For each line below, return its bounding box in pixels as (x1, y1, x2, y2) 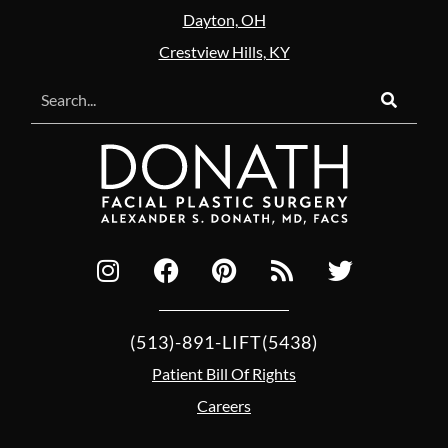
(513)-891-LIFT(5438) (130, 331, 318, 354)
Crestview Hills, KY (158, 42, 290, 62)
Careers (197, 396, 251, 416)
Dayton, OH (182, 10, 266, 30)
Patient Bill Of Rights (152, 364, 296, 384)
